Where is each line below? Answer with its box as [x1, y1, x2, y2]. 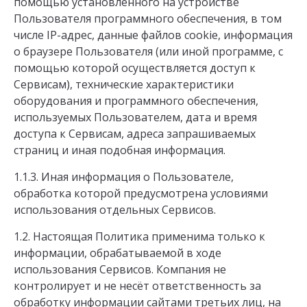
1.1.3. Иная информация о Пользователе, [14, 169, 234, 185]
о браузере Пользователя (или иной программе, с [14, 44, 283, 60]
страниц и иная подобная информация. [14, 143, 225, 158]
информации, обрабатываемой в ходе [14, 245, 221, 261]
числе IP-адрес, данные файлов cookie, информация [14, 27, 293, 43]
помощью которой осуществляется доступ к [14, 60, 256, 76]
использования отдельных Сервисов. [14, 202, 216, 218]
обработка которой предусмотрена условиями [14, 186, 268, 201]
